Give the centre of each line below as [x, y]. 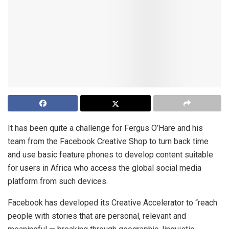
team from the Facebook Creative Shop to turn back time [108, 141]
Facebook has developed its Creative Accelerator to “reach [112, 202]
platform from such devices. [58, 181]
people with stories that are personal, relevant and [97, 216]
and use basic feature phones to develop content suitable [110, 154]
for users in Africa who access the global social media [105, 168]
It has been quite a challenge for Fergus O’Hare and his [105, 128]
